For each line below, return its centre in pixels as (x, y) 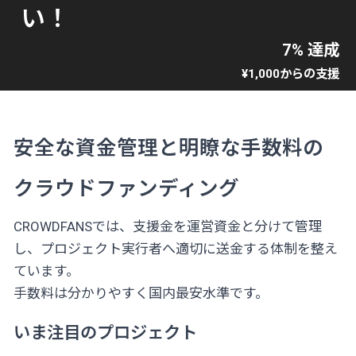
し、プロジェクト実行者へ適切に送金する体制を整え (176, 249)
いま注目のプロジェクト (105, 333)
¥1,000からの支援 (285, 74)
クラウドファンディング (126, 188)
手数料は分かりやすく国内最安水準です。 (141, 293)
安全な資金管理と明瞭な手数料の (168, 147)
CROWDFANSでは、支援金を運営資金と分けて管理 (168, 226)
